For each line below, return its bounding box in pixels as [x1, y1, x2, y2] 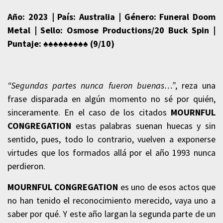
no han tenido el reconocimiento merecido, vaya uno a [7, 194, 216, 206]
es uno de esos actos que [118, 181, 216, 193]
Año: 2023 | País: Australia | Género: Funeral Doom [7, 10, 216, 22]
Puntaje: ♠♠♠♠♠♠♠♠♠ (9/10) [7, 37, 114, 49]
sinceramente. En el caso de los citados [7, 106, 171, 118]
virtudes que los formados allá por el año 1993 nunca [7, 146, 216, 158]
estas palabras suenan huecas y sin [71, 119, 216, 131]
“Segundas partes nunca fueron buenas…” [7, 79, 175, 91]
